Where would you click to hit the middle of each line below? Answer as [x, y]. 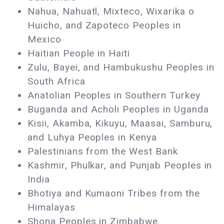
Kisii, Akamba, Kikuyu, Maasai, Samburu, [120, 123]
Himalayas [51, 207]
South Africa [58, 81]
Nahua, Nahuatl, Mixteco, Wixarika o [111, 11]
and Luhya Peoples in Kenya [92, 137]
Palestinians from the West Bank [104, 151]
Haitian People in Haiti [80, 53]
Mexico [46, 39]
